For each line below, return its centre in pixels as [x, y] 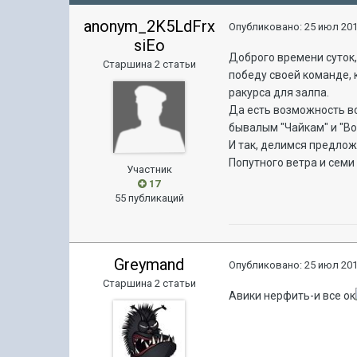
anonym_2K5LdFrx [149, 26]
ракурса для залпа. [279, 92]
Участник [149, 169]
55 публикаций [149, 198]
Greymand [149, 265]
